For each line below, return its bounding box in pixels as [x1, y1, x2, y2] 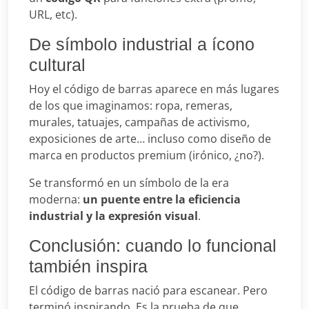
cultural [29, 54, 86, 74]
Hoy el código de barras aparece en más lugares [29, 81, 279, 97]
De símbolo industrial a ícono [29, 34, 255, 54]
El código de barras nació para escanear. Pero [29, 282, 268, 298]
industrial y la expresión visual [29, 208, 198, 223]
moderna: [29, 191, 83, 207]
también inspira [29, 256, 148, 276]
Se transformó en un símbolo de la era [29, 175, 229, 190]
